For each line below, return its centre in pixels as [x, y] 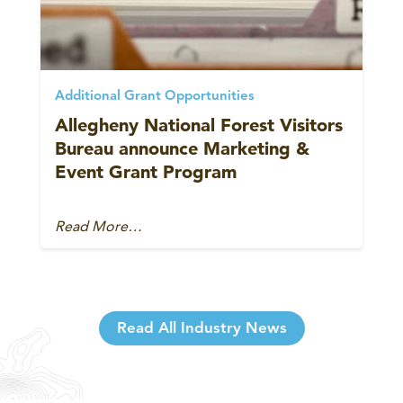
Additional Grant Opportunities [155, 96]
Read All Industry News [201, 328]
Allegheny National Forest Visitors [199, 125]
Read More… [99, 226]
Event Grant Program [146, 171]
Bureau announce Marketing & [182, 148]
